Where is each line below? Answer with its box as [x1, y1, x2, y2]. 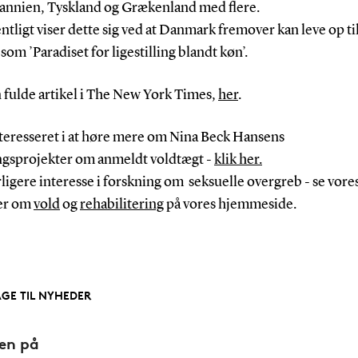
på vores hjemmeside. [163, 197, 301, 212]
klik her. [213, 152, 262, 167]
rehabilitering [79, 197, 164, 212]
